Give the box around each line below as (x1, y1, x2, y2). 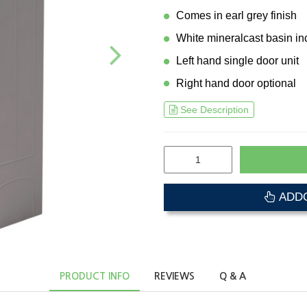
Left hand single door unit (175, 54, 299, 66)
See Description (180, 103, 249, 115)
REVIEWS (154, 271, 195, 282)
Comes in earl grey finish (175, 10, 297, 22)
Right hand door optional (175, 77, 296, 89)
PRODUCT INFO (60, 271, 130, 282)
